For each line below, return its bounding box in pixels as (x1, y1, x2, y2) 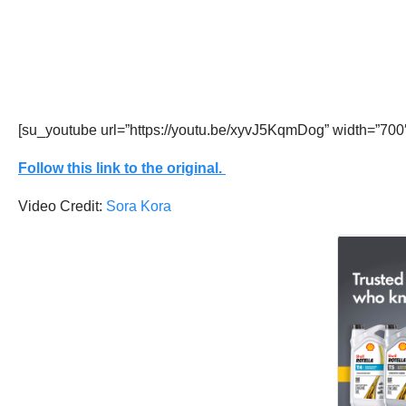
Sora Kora (106, 198, 171, 214)
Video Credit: (18, 198, 106, 214)
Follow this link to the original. (18, 160, 226, 176)
